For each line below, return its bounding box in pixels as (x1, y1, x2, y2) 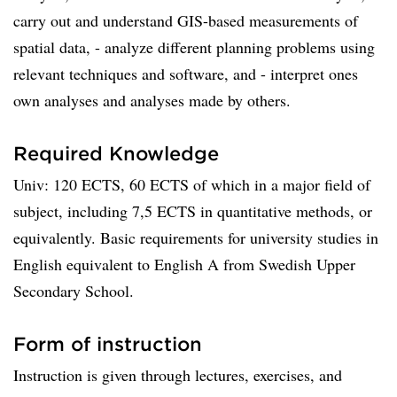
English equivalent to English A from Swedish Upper (13, 253, 355, 275)
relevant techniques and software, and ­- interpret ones (13, 63, 358, 84)
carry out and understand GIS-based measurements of (13, 10, 358, 31)
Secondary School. (13, 280, 134, 301)
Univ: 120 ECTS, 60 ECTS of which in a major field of (13, 174, 370, 195)
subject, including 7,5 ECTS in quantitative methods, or (13, 200, 372, 222)
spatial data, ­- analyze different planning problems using (13, 36, 375, 58)
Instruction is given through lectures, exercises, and (13, 364, 342, 385)
